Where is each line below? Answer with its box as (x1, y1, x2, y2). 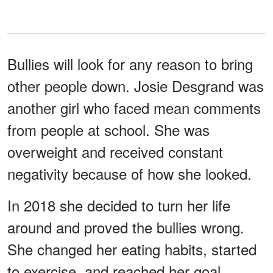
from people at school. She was (7, 118, 210, 140)
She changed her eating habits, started (7, 238, 257, 260)
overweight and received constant (7, 140, 223, 162)
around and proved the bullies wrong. (7, 216, 244, 238)
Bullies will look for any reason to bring (7, 52, 253, 74)
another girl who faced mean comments (7, 96, 261, 118)
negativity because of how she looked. (7, 162, 252, 184)
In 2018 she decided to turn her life (7, 194, 230, 216)
